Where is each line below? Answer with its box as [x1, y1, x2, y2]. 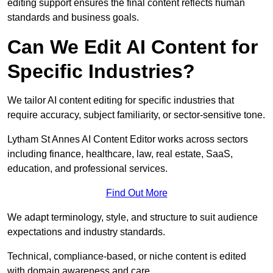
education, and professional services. [7, 163, 168, 174]
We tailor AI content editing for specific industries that [7, 95, 234, 106]
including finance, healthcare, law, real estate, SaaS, [7, 149, 233, 160]
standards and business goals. [7, 12, 139, 23]
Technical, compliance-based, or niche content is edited [7, 251, 246, 262]
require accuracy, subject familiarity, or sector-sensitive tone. [7, 110, 265, 121]
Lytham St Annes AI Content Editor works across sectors [7, 134, 248, 145]
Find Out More [105, 188, 168, 199]
